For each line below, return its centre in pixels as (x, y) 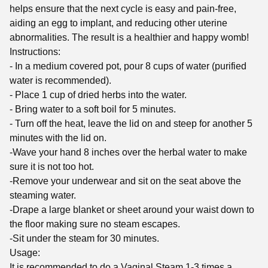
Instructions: (35, 51)
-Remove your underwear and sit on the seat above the (125, 181)
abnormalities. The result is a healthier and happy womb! (129, 37)
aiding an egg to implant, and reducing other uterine (118, 23)
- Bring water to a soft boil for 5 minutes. (93, 109)
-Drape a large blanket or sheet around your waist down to (132, 209)
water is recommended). (60, 80)
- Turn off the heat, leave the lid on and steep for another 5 (131, 123)
